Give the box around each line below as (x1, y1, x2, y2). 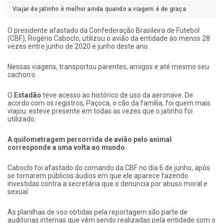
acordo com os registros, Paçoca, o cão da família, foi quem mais (7, 99, 211, 108)
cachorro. (7, 71, 37, 79)
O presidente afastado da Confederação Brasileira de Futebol (7, 26, 200, 35)
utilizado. (7, 115, 36, 123)
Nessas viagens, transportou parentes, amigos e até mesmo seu (7, 63, 209, 71)
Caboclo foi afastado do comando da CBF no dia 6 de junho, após (7, 164, 210, 172)
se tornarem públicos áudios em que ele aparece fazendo (7, 172, 188, 180)
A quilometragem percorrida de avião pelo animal (7, 135, 172, 144)
